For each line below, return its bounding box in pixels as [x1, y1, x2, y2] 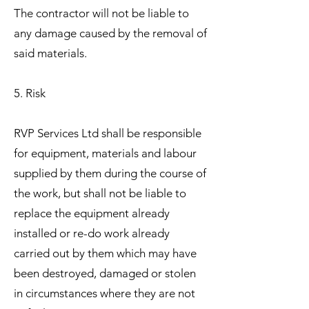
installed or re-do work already [14, 226, 170, 240]
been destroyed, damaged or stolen [14, 266, 196, 280]
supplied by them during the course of [14, 166, 206, 180]
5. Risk [14, 86, 46, 100]
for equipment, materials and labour [14, 146, 197, 160]
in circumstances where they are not [14, 286, 195, 300]
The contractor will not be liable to [14, 6, 189, 20]
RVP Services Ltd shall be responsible [14, 126, 201, 140]
